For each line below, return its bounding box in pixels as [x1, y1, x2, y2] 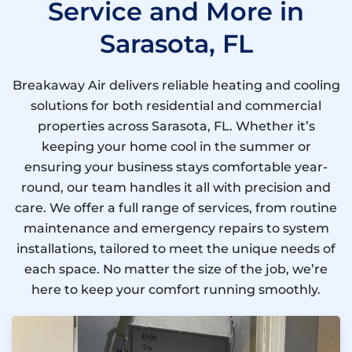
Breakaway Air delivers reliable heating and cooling [12, 78, 340, 93]
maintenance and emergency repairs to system [23, 221, 329, 236]
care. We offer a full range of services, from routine [15, 200, 337, 216]
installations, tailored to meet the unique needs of [16, 241, 335, 257]
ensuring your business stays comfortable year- [24, 159, 328, 175]
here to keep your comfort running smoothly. [31, 282, 321, 298]
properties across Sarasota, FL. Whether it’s [37, 119, 315, 134]
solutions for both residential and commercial [31, 98, 321, 114]
